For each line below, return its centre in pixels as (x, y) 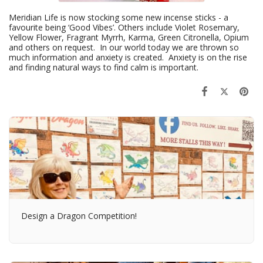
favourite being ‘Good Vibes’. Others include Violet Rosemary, (124, 27)
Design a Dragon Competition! (79, 215)
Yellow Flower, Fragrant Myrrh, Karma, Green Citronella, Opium (129, 37)
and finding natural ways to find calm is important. (104, 67)
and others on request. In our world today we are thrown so (124, 47)
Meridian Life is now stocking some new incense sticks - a (119, 17)
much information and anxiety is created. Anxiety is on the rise (128, 57)
